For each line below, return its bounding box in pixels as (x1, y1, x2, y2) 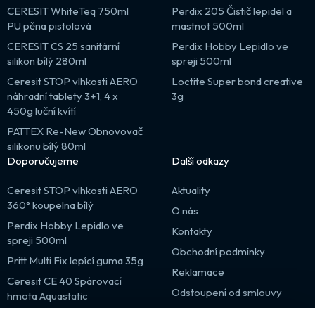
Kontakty (172, 224, 212, 238)
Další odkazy (172, 153, 229, 167)
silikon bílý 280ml (7, 53, 86, 67)
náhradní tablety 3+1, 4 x (7, 89, 118, 103)
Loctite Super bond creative (172, 74, 303, 88)
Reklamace (172, 264, 224, 278)
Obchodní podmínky (172, 244, 265, 258)
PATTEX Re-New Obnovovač (7, 124, 143, 138)
